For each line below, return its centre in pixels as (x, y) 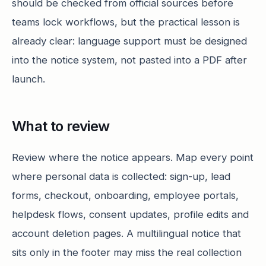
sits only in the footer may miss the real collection (127, 252)
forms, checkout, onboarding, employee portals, (125, 195)
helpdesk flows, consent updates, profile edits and (130, 214)
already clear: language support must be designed (129, 41)
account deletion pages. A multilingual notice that (126, 233)
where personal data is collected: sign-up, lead (121, 176)
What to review (61, 126)
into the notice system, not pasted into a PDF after (129, 60)
